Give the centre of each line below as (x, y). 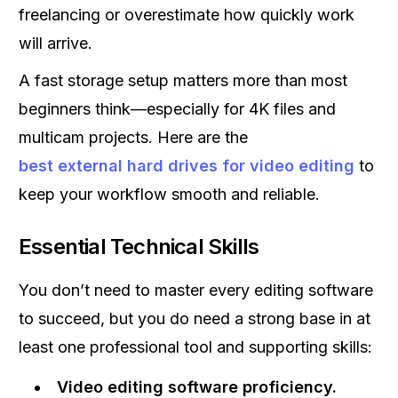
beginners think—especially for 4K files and (177, 109)
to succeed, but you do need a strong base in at (195, 318)
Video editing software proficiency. (197, 387)
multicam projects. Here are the (133, 137)
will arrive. (56, 43)
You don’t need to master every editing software (196, 290)
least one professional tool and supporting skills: (195, 347)
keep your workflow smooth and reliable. (169, 194)
